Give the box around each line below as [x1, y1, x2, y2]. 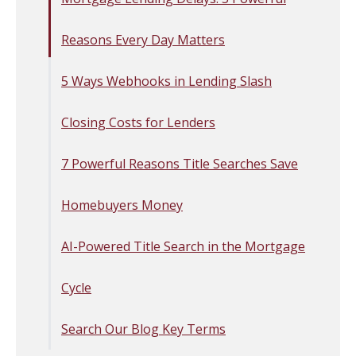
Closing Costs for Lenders [61, 113, 215, 131]
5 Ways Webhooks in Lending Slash [61, 72, 272, 90]
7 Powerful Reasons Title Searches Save [61, 154, 298, 172]
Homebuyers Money [61, 195, 183, 214]
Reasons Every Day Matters [61, 30, 225, 48]
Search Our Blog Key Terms [61, 319, 226, 338]
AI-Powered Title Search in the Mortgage [61, 237, 305, 255]
